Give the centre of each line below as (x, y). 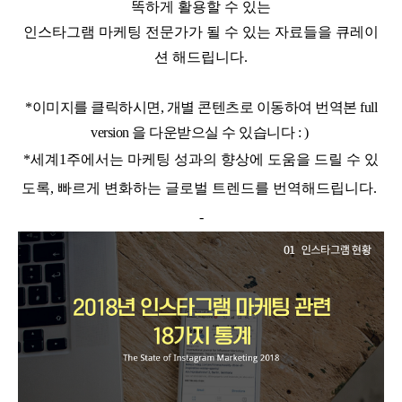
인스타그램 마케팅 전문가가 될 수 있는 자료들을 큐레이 (201, 32)
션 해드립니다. (201, 57)
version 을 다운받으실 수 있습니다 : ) (201, 133)
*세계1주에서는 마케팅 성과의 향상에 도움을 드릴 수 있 (201, 160)
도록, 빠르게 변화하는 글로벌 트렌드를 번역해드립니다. (199, 188)
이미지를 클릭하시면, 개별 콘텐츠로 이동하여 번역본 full (205, 108)
